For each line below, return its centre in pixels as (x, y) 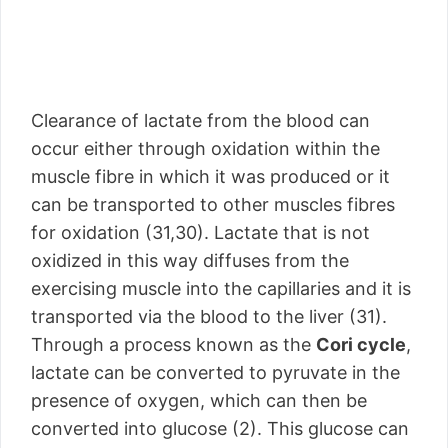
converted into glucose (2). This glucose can (220, 428)
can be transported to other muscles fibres (213, 204)
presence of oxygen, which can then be (199, 400)
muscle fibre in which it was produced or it (210, 176)
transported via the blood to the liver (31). (209, 316)
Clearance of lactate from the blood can (200, 120)
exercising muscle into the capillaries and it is (221, 288)
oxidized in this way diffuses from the (190, 260)
